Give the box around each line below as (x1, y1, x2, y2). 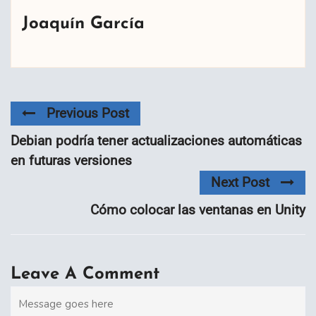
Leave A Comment (11, 266, 159, 284)
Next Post (211, 174, 269, 191)
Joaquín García (22, 15, 145, 32)
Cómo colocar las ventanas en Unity (90, 202, 305, 219)
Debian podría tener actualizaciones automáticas (11, 132, 302, 149)
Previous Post (47, 104, 129, 121)
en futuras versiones (11, 152, 132, 169)
